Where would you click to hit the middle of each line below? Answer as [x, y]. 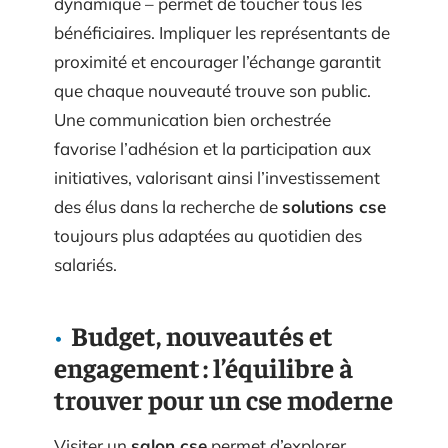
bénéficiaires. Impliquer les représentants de [222, 32]
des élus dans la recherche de [168, 206]
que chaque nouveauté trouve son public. [212, 90]
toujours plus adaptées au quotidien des [208, 235]
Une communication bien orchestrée [192, 119]
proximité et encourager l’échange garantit [217, 61]
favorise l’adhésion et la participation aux [212, 148]
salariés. [85, 264]
